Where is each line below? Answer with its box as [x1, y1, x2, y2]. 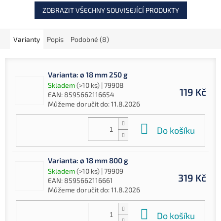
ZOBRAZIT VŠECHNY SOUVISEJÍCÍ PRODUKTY [42, 6, 179, 15]
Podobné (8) [71, 35, 109, 44]
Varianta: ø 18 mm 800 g [48, 155, 128, 165]
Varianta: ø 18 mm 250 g [48, 70, 128, 79]
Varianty [13, 35, 40, 44]
